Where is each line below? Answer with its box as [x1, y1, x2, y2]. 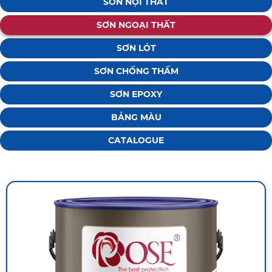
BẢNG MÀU [110, 112, 161, 123]
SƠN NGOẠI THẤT [97, 19, 175, 31]
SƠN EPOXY [110, 89, 162, 100]
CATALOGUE [108, 135, 164, 146]
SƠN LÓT [116, 42, 156, 54]
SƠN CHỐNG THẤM [93, 66, 178, 77]
